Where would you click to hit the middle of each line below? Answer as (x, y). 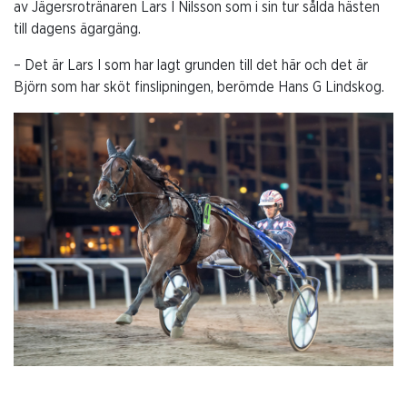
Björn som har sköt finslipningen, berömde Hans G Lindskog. (199, 87)
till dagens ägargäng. (77, 29)
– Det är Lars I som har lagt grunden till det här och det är (191, 65)
